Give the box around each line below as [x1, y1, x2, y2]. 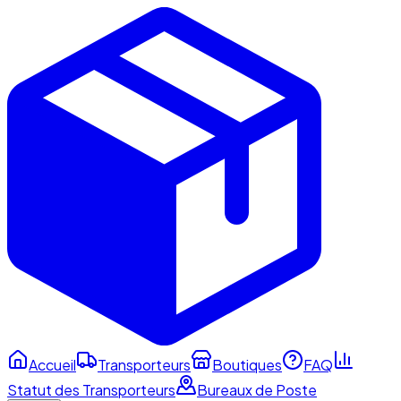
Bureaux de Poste [197, 380, 317, 399]
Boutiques [212, 354, 282, 374]
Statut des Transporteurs [7, 380, 175, 399]
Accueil [29, 354, 76, 374]
